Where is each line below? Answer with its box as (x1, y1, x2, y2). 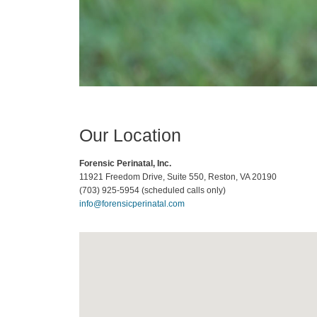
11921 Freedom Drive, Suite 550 (79, 171, 204, 182)
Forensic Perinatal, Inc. (79, 158, 171, 168)
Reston (208, 171, 236, 182)
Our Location (79, 125, 181, 145)
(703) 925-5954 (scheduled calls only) (79, 185, 226, 195)
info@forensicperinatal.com (79, 198, 185, 209)
